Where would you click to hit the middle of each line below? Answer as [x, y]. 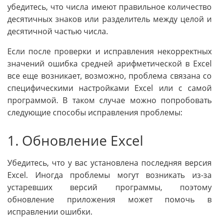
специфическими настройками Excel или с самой [109, 88]
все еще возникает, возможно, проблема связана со [109, 76]
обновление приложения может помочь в [109, 199]
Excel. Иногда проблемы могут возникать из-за [109, 175]
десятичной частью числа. [58, 32]
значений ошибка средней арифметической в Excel [109, 64]
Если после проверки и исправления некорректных [109, 52]
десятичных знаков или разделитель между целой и [109, 19]
